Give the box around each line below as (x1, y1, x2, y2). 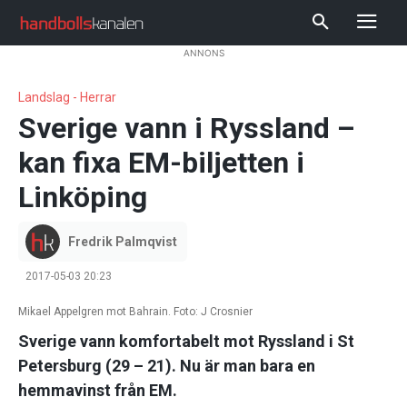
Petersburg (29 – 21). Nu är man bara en (18, 356, 315, 376)
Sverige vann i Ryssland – (18, 111, 355, 146)
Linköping (18, 180, 147, 215)
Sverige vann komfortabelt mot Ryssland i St (18, 332, 354, 352)
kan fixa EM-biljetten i (18, 145, 304, 181)
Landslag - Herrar (18, 90, 116, 105)
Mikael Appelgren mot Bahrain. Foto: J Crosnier (18, 305, 253, 319)
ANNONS (183, 47, 224, 58)
